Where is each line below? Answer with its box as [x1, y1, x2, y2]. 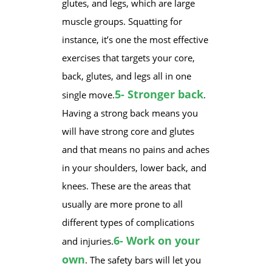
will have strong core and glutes [61, 125, 194, 137]
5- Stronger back [114, 87, 203, 101]
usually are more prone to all [61, 198, 183, 210]
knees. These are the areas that [61, 180, 191, 192]
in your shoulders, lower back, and [61, 161, 206, 174]
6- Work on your [113, 233, 200, 248]
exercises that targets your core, [61, 52, 195, 64]
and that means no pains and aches [61, 143, 209, 155]
